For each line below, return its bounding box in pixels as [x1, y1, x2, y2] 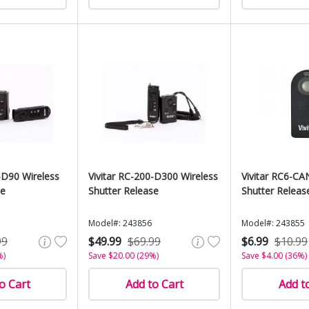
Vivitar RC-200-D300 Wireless [88, 170, 218, 183]
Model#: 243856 [88, 217, 152, 229]
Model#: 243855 [241, 217, 305, 229]
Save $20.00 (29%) [88, 250, 159, 261]
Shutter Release [88, 184, 159, 197]
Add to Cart [125, 277, 183, 292]
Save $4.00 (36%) [241, 250, 307, 261]
